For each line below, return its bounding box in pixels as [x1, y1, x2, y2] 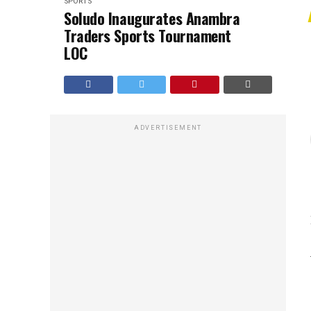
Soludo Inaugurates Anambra [64, 7, 240, 29]
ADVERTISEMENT [133, 124, 203, 131]
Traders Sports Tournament [64, 24, 231, 47]
